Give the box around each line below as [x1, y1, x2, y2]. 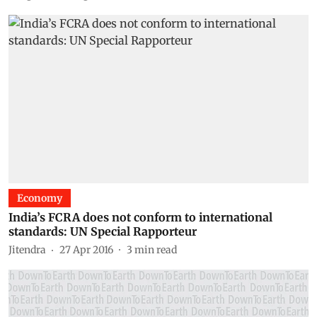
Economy [17, 192, 62, 204]
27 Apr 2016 [59, 243, 113, 256]
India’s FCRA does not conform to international [8, 210, 272, 224]
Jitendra [8, 243, 46, 256]
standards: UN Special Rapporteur [8, 224, 197, 238]
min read [134, 243, 177, 256]
